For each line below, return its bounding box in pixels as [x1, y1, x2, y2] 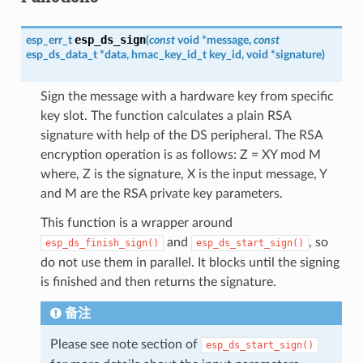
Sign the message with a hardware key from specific [40, 89, 334, 103]
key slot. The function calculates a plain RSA [40, 109, 291, 122]
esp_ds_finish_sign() [45, 237, 159, 249]
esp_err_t [25, 33, 72, 46]
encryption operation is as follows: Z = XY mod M [40, 147, 321, 161]
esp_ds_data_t [25, 48, 97, 61]
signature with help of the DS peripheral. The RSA [40, 128, 322, 142]
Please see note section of [49, 337, 201, 351]
